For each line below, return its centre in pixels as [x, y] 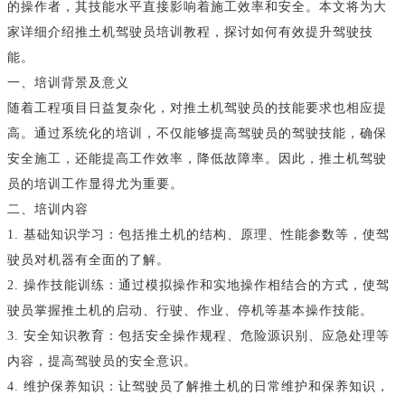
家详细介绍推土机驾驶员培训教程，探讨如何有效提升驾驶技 [190, 32]
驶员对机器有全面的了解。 [89, 259]
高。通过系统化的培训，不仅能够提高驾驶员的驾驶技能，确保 [197, 133]
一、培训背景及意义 [68, 82]
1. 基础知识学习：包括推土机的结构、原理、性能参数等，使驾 [198, 234]
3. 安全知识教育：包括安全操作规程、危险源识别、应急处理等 [198, 335]
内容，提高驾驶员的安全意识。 [102, 361]
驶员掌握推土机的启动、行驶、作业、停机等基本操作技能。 [190, 310]
